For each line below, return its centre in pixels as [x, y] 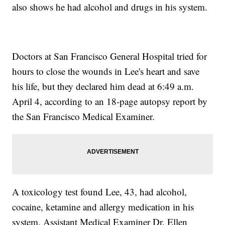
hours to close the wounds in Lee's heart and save [106, 71]
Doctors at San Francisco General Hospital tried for [110, 56]
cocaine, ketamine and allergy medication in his [103, 207]
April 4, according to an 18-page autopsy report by [110, 101]
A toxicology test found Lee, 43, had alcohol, [100, 192]
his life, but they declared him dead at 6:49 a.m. [103, 86]
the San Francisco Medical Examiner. [84, 117]
